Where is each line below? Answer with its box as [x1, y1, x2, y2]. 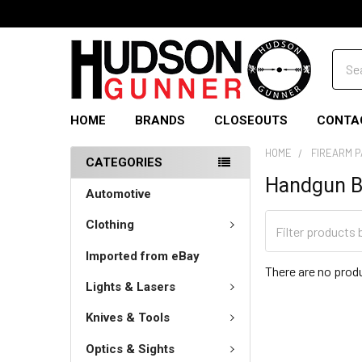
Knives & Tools [86, 310, 170, 326]
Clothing [86, 217, 134, 233]
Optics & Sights [86, 341, 175, 356]
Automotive [86, 187, 151, 201]
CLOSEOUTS [214, 113, 288, 128]
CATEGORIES [86, 155, 162, 170]
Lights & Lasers [86, 279, 175, 294]
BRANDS [135, 113, 185, 128]
